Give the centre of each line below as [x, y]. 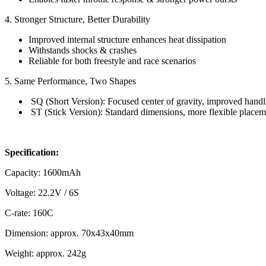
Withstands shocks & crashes [83, 50]
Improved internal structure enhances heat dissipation [127, 39]
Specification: [32, 152]
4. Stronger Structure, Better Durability [77, 19]
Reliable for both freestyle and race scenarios [112, 61]
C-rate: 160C [29, 213]
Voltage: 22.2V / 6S [42, 193]
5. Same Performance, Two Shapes [70, 81]
